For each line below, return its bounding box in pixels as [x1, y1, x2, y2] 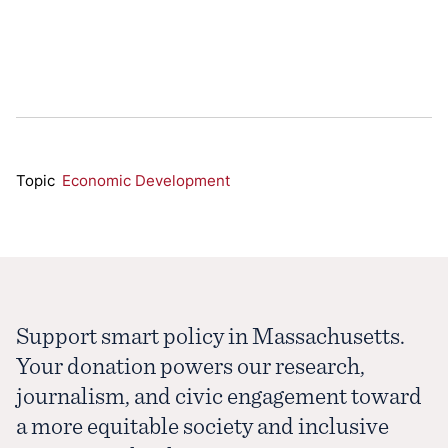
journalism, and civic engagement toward [16, 381, 422, 410]
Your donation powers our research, [16, 351, 365, 380]
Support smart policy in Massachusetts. [16, 321, 405, 350]
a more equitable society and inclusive [16, 411, 389, 440]
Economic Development [62, 171, 231, 190]
